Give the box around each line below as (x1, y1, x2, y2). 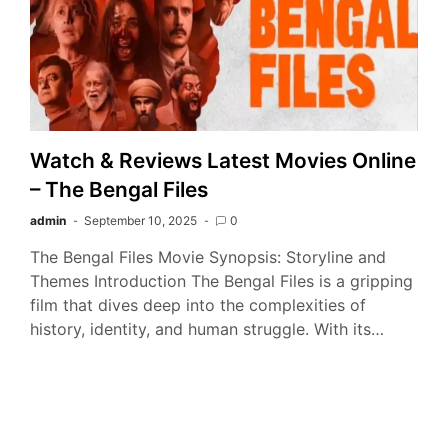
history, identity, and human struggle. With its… (30, 319, 384, 340)
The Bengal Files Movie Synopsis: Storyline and (30, 247, 386, 268)
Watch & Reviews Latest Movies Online (30, 148, 416, 174)
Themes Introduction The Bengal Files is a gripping (30, 271, 413, 292)
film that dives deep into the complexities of (30, 295, 366, 316)
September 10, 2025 (84, 213, 197, 229)
